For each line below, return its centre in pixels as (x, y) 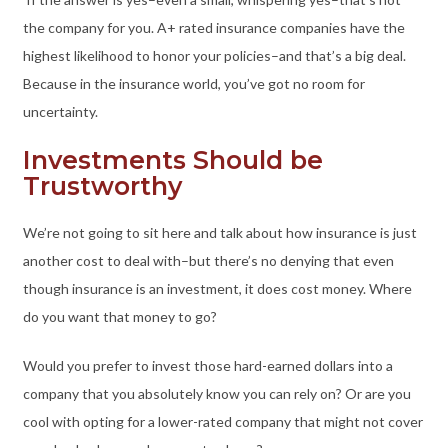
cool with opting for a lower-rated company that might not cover (222, 422)
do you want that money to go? (121, 317)
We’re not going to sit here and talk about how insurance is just (219, 233)
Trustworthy (105, 186)
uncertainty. (61, 112)
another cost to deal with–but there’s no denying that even (208, 261)
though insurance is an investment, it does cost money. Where (217, 289)
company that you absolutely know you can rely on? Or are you (216, 394)
